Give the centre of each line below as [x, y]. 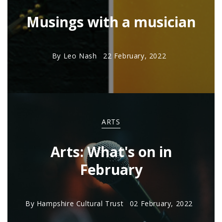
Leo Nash [80, 56]
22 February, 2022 [135, 56]
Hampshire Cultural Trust [80, 203]
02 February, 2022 [161, 203]
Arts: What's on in [111, 152]
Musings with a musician [111, 22]
